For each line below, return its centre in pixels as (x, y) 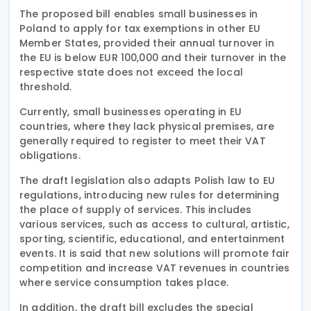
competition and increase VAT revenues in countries (155, 268)
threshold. (46, 86)
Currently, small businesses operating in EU (131, 111)
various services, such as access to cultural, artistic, (154, 224)
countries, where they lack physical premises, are (147, 126)
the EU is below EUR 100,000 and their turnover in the (153, 57)
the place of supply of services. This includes (136, 209)
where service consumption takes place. (124, 282)
